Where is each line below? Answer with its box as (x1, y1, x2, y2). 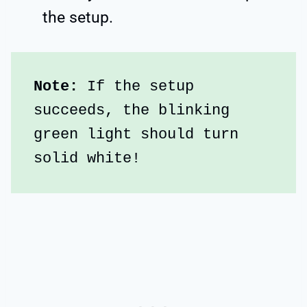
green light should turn (34, 125, 238, 143)
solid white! (34, 149, 140, 167)
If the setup (87, 77, 194, 95)
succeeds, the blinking (34, 101, 230, 119)
